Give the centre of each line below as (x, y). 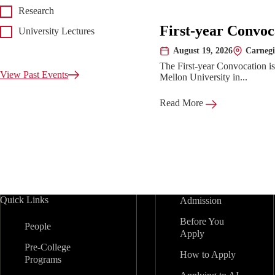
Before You (202, 221)
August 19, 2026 (203, 50)
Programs (43, 259)
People (38, 226)
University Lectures (56, 31)
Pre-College (48, 247)
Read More (183, 103)
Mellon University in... (203, 77)
